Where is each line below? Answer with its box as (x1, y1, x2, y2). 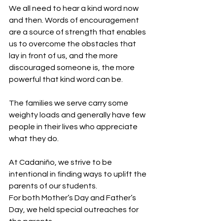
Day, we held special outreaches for (9, 206, 140, 214)
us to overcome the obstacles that (9, 40, 138, 48)
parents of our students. (9, 182, 99, 190)
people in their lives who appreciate (9, 123, 139, 131)
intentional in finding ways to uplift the (9, 170, 148, 179)
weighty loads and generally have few (9, 111, 147, 119)
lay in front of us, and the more (9, 52, 119, 60)
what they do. (9, 135, 59, 143)
